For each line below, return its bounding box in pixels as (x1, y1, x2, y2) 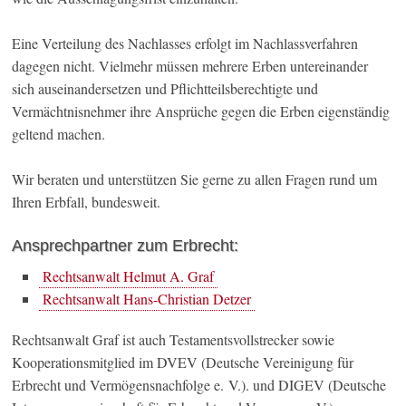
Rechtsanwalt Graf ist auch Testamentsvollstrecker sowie (12, 330, 335, 350)
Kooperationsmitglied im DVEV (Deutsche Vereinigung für (12, 353, 354, 372)
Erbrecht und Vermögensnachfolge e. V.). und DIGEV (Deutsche (12, 375, 387, 395)
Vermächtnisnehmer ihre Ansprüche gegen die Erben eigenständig (12, 101, 391, 121)
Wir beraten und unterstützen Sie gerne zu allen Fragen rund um (12, 169, 378, 189)
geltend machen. (12, 124, 106, 144)
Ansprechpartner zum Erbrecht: (12, 237, 239, 256)
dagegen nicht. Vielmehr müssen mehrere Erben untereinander (12, 56, 369, 76)
